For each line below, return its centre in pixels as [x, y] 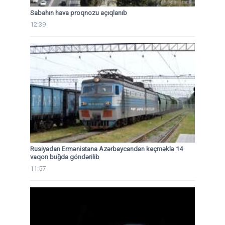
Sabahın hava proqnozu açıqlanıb [79, 13]
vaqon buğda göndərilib [65, 157]
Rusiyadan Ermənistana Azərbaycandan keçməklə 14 [106, 149]
